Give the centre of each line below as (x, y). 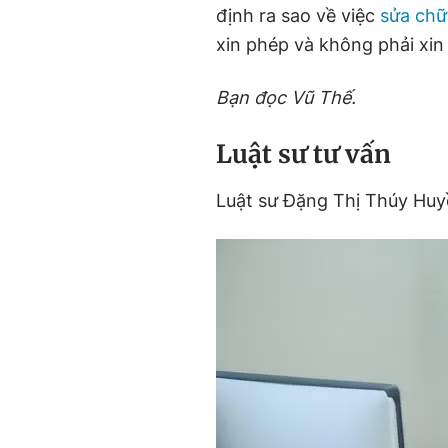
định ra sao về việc (298, 15)
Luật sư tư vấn (303, 154)
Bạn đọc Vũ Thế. (286, 97)
